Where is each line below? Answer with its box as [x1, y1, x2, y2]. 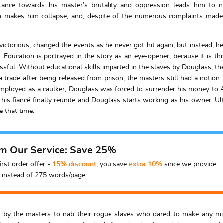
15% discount [52, 161, 96, 168]
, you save [96, 161, 129, 168]
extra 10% [128, 161, 162, 168]
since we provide [162, 161, 216, 168]
